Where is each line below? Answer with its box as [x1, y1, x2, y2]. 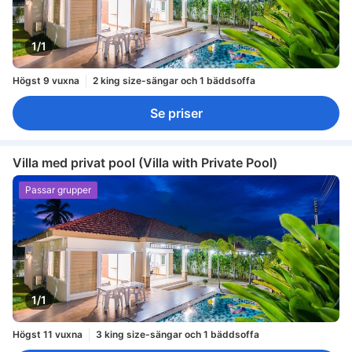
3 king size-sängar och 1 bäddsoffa [96, 328, 259, 341]
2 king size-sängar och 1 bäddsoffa [93, 75, 255, 87]
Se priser [149, 104, 203, 121]
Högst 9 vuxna [13, 75, 79, 87]
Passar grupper [25, 184, 91, 196]
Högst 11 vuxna [13, 328, 82, 341]
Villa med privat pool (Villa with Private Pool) [13, 154, 277, 170]
